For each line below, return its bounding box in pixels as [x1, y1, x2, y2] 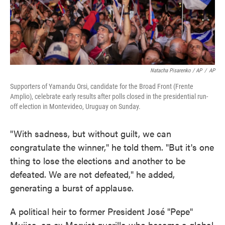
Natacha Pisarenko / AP [150, 67, 202, 74]
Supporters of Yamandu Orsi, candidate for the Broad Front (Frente [10, 82, 193, 90]
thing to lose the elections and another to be [10, 154, 185, 167]
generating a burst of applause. [10, 181, 134, 194]
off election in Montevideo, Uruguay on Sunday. [10, 102, 141, 110]
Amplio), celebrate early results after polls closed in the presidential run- [10, 92, 208, 100]
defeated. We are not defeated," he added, [10, 168, 175, 180]
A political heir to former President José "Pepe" [10, 205, 193, 217]
